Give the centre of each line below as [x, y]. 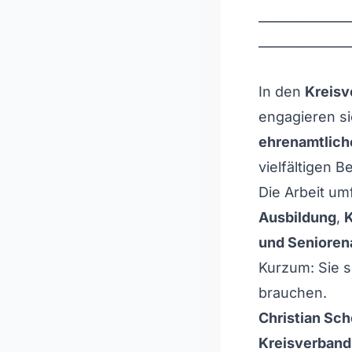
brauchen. [293, 293]
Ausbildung [297, 217]
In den [282, 92]
